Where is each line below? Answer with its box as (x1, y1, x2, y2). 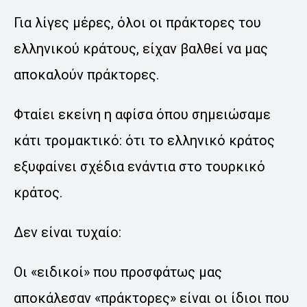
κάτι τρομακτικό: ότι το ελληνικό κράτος (14, 132, 275, 149)
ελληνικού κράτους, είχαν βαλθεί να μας (14, 40, 268, 58)
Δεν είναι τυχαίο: (14, 224, 121, 241)
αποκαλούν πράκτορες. (14, 66, 159, 84)
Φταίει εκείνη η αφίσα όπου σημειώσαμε (14, 106, 271, 123)
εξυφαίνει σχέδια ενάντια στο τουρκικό (14, 158, 265, 175)
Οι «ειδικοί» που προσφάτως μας (14, 264, 222, 281)
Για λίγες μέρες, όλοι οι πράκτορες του (14, 14, 261, 32)
